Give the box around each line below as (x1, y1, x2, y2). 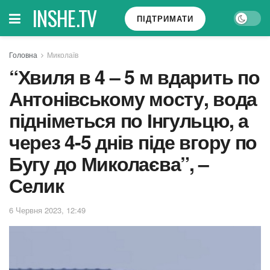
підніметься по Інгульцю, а (9, 106, 248, 134)
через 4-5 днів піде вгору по (9, 128, 257, 155)
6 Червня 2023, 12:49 (9, 204, 86, 216)
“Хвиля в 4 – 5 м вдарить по (9, 63, 260, 90)
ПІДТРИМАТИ (137, 13, 194, 24)
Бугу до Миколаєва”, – (9, 149, 209, 177)
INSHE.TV (33, 2, 97, 33)
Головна (9, 49, 37, 60)
